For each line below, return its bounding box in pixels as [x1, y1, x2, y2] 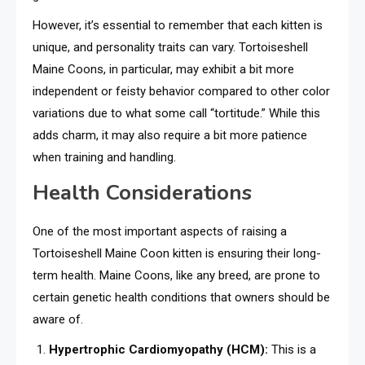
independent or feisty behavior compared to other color [33, 84, 330, 99]
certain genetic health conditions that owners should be [33, 290, 330, 306]
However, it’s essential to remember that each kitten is [33, 18, 323, 33]
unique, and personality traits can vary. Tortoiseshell [33, 40, 308, 55]
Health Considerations [33, 178, 252, 208]
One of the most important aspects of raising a [33, 224, 287, 240]
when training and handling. [33, 150, 176, 165]
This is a [268, 342, 316, 358]
